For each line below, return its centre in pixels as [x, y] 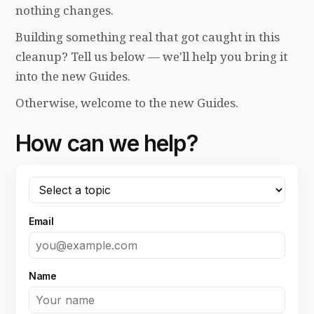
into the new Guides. [73, 76]
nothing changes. [65, 10]
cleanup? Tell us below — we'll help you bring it [152, 56]
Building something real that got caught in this [148, 36]
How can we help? [107, 144]
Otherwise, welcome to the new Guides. [127, 102]
